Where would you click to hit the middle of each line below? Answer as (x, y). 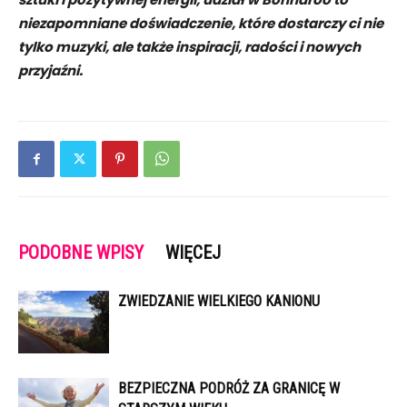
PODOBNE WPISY (81, 253)
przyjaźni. (50, 71)
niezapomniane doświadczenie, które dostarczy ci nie (201, 24)
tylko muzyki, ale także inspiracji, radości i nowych (189, 47)
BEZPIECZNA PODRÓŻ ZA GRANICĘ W (229, 389)
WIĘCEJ (193, 253)
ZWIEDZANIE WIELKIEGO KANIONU (219, 302)
